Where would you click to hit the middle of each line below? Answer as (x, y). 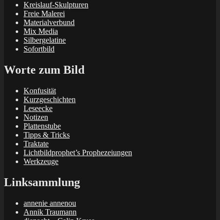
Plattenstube (42, 126)
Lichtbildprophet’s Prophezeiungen (78, 153)
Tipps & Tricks (47, 135)
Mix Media (41, 31)
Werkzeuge (41, 162)
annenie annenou (50, 203)
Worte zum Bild (44, 70)
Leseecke (38, 109)
